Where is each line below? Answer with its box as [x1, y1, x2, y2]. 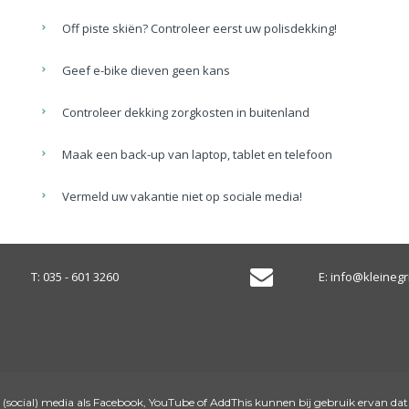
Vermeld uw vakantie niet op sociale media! [62, 187, 303, 204]
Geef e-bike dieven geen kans [62, 61, 231, 79]
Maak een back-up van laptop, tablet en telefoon [62, 145, 333, 163]
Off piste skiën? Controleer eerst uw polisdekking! [62, 19, 338, 37]
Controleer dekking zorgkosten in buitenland [62, 103, 310, 121]
